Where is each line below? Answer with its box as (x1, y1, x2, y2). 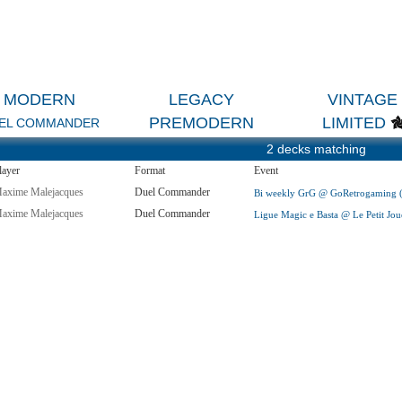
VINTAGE (328, 90, 398, 109)
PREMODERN (148, 114, 254, 133)
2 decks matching (266, 142, 366, 157)
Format (135, 164, 165, 178)
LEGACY (168, 90, 234, 109)
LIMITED (322, 114, 387, 133)
